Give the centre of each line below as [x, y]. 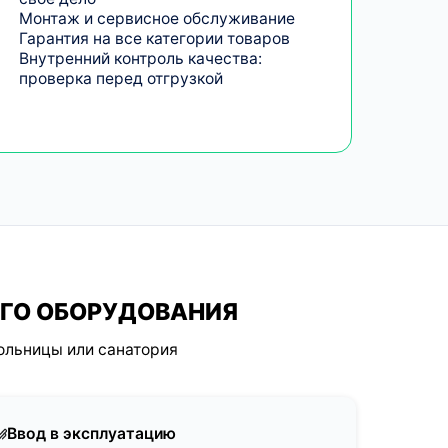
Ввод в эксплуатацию [92, 434]
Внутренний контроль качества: [140, 58]
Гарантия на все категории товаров [154, 38]
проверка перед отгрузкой [120, 78]
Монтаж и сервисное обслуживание [156, 18]
